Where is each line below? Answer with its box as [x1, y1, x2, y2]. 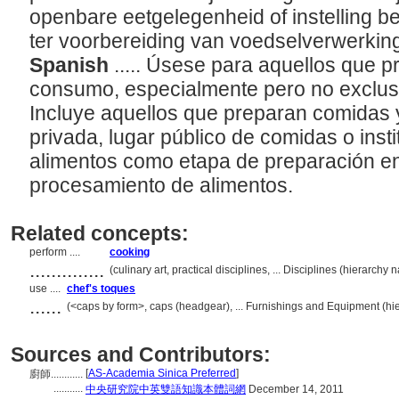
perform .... [29, 246, 83, 258]
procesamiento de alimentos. [29, 174, 298, 197]
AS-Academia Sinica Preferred [88, 367, 236, 379]
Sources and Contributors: [11, 343, 271, 366]
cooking [110, 246, 150, 258]
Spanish [29, 53, 114, 77]
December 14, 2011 [246, 383, 344, 395]
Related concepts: [11, 222, 189, 245]
